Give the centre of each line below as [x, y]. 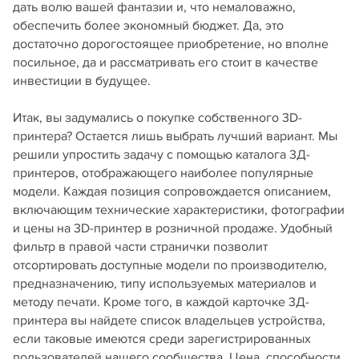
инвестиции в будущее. [82, 81]
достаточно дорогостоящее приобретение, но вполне [171, 44]
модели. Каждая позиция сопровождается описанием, [172, 192]
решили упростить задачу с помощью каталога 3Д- [161, 155]
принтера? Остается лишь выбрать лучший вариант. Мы [175, 136]
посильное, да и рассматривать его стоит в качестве [165, 63]
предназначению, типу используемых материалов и [165, 284]
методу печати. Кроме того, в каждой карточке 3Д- [161, 302]
